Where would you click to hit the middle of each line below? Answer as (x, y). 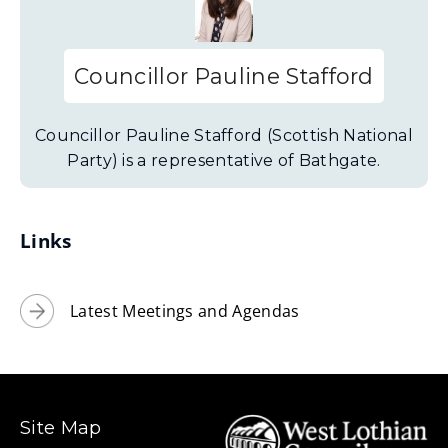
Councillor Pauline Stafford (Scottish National (224, 135)
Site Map (61, 427)
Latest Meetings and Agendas (185, 310)
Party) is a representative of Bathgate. (224, 160)
